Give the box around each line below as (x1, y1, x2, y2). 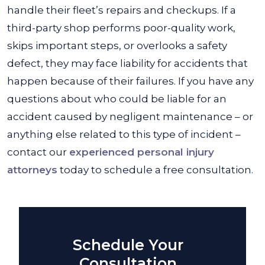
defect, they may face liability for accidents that (7, 57, 248, 69)
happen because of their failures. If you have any (7, 75, 254, 87)
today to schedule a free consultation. (57, 164, 253, 176)
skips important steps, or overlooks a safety (7, 40, 227, 51)
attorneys (7, 164, 57, 176)
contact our (7, 146, 69, 158)
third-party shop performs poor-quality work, (7, 22, 235, 34)
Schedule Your (72, 236, 183, 254)
